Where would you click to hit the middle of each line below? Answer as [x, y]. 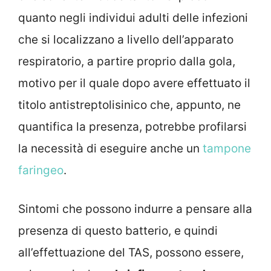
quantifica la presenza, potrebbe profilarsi [132, 126]
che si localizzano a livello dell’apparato [126, 39]
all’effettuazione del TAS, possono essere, [131, 253]
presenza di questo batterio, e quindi [118, 231]
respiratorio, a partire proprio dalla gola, [127, 61]
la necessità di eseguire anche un [110, 148]
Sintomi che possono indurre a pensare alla [135, 209]
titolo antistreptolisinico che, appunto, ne [129, 105]
